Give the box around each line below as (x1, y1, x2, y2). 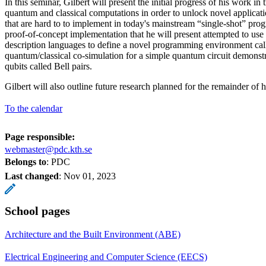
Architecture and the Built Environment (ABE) (5, 229, 180, 239)
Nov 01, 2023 (64, 170, 116, 181)
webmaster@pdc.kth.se (5, 144, 92, 154)
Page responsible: (5, 131, 75, 142)
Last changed (5, 170, 59, 181)
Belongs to (5, 156, 46, 167)
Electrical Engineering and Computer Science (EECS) (5, 251, 207, 262)
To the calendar (5, 103, 62, 113)
